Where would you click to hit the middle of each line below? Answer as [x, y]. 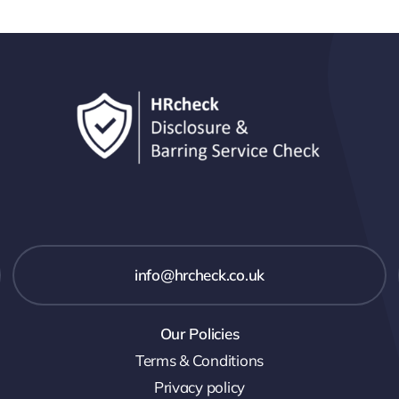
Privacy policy [199, 387]
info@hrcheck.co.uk [199, 274]
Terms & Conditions [199, 360]
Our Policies [199, 333]
